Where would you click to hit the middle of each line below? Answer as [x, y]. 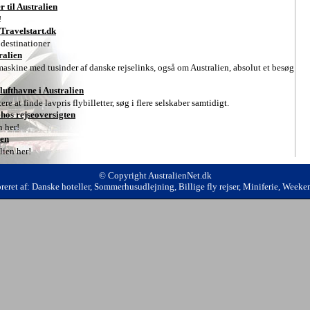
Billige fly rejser [208, 186]
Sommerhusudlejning [134, 186]
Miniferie [260, 186]
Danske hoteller [61, 186]
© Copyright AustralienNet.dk [155, 175]
